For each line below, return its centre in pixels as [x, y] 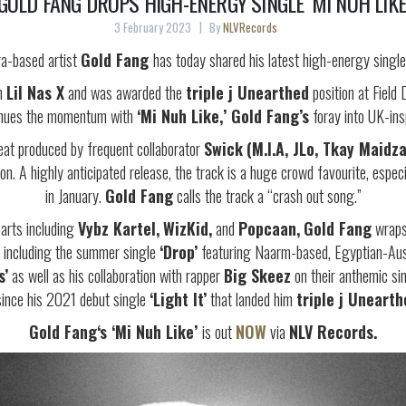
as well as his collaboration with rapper [116, 275]
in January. [75, 195]
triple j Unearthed [247, 92]
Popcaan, [269, 228]
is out [219, 331]
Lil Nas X [35, 92]
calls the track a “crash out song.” [267, 195]
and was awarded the [125, 92]
